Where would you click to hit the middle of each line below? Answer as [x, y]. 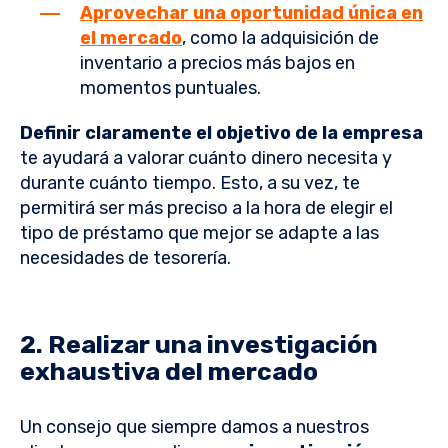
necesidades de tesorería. [127, 258]
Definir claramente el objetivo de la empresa [221, 133]
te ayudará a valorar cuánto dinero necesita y [206, 158]
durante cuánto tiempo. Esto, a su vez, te [190, 183]
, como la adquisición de [280, 38]
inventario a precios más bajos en [217, 63]
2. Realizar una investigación [199, 345]
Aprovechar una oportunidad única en [251, 13]
